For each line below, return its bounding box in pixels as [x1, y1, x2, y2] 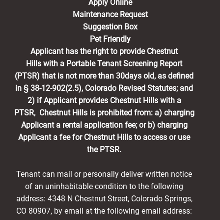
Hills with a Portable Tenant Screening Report [26, 58, 182, 68]
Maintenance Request [72, 9, 148, 19]
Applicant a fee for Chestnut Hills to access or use [18, 132, 190, 142]
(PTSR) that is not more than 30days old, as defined [15, 71, 193, 81]
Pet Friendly [89, 34, 131, 44]
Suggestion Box [82, 22, 137, 31]
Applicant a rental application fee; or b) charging [21, 120, 188, 130]
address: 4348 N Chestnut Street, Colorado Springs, [16, 193, 192, 203]
